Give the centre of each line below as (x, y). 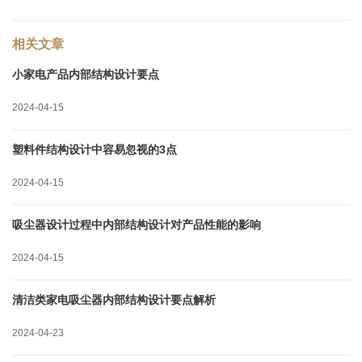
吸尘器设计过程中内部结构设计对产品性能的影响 (137, 224)
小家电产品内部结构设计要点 (86, 74)
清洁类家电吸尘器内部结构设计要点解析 (114, 299)
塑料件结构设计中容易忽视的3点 (95, 149)
